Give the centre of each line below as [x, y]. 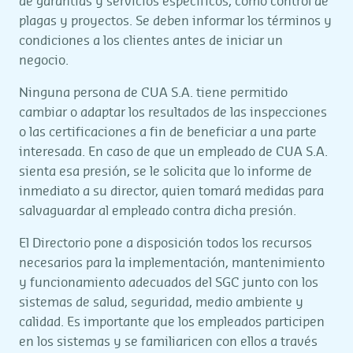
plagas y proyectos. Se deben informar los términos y [175, 21]
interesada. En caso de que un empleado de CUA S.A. [173, 152]
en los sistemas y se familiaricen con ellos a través [168, 342]
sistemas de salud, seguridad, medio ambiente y [161, 303]
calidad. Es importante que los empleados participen [172, 322]
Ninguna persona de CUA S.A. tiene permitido [153, 93]
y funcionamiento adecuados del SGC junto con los [169, 283]
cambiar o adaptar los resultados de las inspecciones [173, 113]
